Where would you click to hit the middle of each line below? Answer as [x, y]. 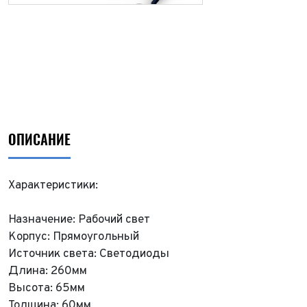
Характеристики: [53, 186]
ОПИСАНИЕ [39, 140]
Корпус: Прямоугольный [74, 237]
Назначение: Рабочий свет [79, 220]
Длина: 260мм [48, 271]
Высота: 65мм [47, 288]
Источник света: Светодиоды [89, 254]
